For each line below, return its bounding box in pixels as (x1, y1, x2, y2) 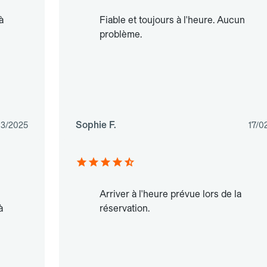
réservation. (99, 203, 150, 215)
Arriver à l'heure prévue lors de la (99, 188, 241, 200)
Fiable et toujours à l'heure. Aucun (99, 14, 245, 26)
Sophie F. (75, 119, 116, 131)
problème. (99, 29, 142, 41)
